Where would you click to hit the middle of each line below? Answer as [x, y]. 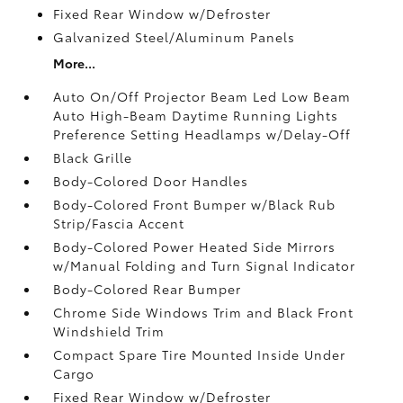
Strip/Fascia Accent [119, 223]
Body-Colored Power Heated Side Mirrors [195, 246]
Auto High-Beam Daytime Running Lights [196, 115]
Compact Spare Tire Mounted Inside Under [200, 354]
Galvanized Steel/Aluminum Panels [175, 36]
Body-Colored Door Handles [151, 180]
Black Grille [93, 157]
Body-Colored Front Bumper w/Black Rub [195, 204]
